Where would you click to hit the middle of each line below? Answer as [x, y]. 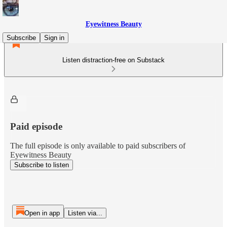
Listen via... [85, 213]
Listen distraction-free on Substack [113, 60]
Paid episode [36, 126]
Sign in [54, 38]
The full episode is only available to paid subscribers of [98, 146]
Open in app [42, 213]
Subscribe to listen [42, 165]
